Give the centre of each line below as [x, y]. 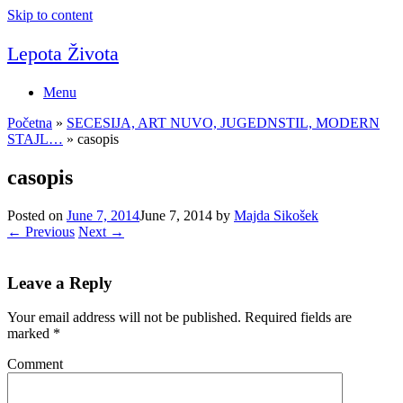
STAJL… [35, 139]
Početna [30, 123]
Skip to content [50, 15]
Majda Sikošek [276, 215]
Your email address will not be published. [124, 318]
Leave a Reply [60, 282]
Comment [35, 364]
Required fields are [296, 318]
